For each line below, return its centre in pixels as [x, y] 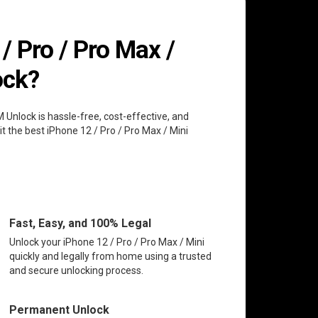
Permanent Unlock [59, 309]
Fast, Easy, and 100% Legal [80, 223]
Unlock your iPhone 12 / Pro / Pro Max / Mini [106, 242]
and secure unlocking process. [76, 270]
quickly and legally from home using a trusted [110, 256]
